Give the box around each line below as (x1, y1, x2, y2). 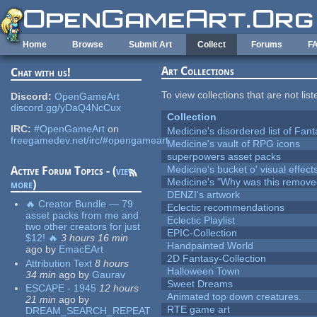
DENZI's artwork (167, 189, 241, 201)
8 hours (95, 257, 129, 269)
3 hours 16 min (61, 232, 129, 244)
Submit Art (129, 40, 172, 50)
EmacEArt (59, 243, 104, 255)
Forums (251, 40, 282, 50)
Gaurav (92, 268, 126, 280)
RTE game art (167, 304, 231, 316)
